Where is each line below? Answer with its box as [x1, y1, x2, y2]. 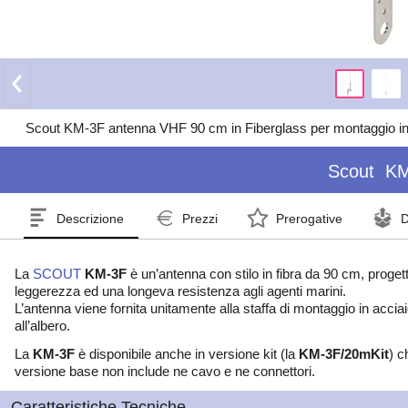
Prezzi [182, 212, 218, 226]
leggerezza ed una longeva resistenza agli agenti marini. [15, 283, 346, 299]
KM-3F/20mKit [299, 346, 389, 362]
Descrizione [56, 212, 124, 226]
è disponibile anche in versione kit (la [75, 346, 299, 362]
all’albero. [15, 318, 70, 333]
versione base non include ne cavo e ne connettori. [15, 363, 315, 379]
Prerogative [276, 212, 342, 226]
